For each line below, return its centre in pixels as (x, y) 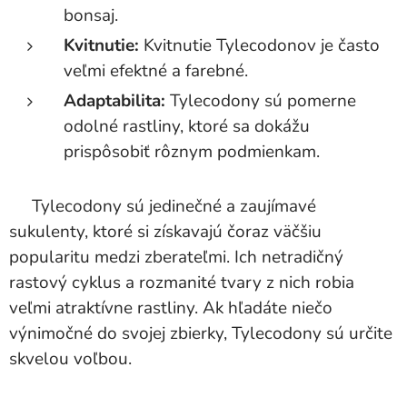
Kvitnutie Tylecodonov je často (259, 45)
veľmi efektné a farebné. (156, 71)
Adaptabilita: (114, 101)
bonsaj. (91, 15)
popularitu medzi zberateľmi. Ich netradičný (176, 257)
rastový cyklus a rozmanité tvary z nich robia (182, 283)
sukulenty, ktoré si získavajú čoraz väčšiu (165, 232)
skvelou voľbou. (70, 359)
